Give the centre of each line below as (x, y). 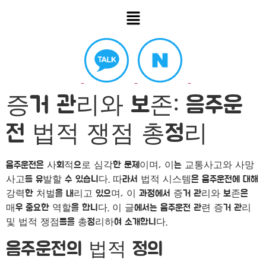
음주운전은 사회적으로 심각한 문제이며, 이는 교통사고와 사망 (130, 165)
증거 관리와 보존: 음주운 (124, 106)
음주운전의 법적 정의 (85, 249)
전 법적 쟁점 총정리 (107, 134)
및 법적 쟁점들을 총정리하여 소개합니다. (87, 222)
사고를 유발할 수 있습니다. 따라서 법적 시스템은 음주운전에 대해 (132, 180)
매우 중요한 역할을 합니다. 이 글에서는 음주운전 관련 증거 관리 (129, 208)
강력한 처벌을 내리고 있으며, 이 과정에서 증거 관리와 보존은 (127, 194)
